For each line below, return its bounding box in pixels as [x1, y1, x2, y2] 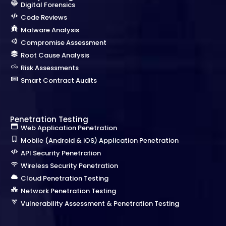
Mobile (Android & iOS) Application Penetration [21, 135, 179, 145]
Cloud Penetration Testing [21, 173, 109, 183]
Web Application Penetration [21, 123, 118, 133]
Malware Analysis [21, 25, 80, 35]
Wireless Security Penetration [21, 160, 119, 171]
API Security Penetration [21, 148, 101, 158]
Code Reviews [21, 12, 68, 22]
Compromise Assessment [21, 37, 107, 47]
